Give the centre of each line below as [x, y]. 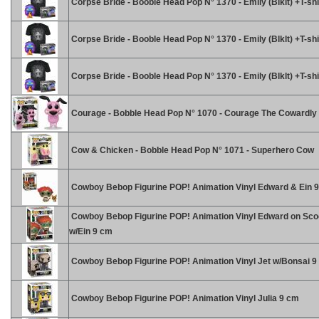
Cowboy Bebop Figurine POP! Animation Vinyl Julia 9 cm [184, 298]
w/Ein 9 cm [91, 231]
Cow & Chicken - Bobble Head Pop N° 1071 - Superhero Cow [192, 150]
